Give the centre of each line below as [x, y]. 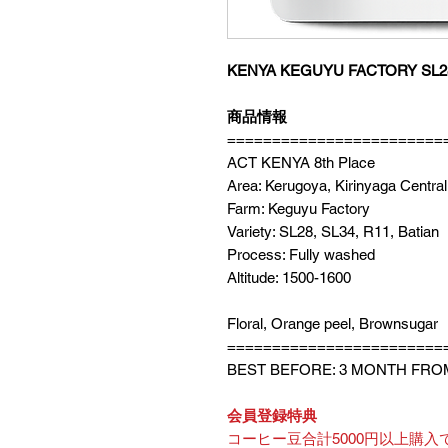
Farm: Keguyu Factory [300, 209]
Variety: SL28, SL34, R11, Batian [333, 232]
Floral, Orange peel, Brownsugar [332, 324]
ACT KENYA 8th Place [301, 163]
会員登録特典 [272, 416]
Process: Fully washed [301, 255]
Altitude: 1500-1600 [289, 278]
